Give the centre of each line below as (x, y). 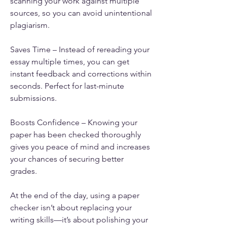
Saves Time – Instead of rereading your (80, 49)
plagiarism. (30, 25)
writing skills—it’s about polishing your (79, 219)
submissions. (33, 98)
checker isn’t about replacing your (71, 207)
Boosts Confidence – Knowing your (74, 122)
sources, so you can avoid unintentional (81, 13)
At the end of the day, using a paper (75, 195)
